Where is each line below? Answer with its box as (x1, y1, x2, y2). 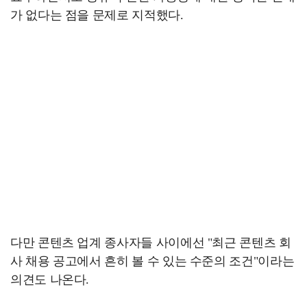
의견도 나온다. (10, 273, 90, 287)
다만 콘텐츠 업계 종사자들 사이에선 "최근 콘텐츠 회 (10, 236, 291, 250)
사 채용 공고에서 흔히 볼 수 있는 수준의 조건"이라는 (10, 254, 295, 269)
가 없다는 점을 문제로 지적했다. (10, 8, 184, 23)
